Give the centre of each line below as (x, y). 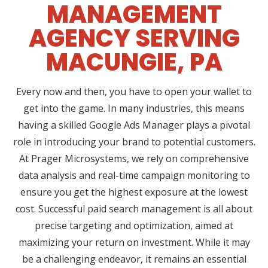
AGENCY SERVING (134, 39)
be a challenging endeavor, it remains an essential (134, 259)
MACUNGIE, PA (134, 63)
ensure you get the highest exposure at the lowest (134, 192)
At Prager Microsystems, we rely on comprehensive (134, 159)
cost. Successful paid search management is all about (134, 209)
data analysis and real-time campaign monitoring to (134, 176)
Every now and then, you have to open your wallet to (134, 92)
